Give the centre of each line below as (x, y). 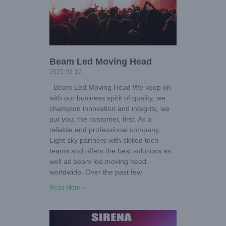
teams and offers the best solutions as (110, 151)
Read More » (67, 188)
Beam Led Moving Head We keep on (110, 88)
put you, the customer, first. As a (101, 119)
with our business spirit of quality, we (107, 98)
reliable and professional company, (105, 130)
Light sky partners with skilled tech (104, 140)
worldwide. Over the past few (96, 172)
